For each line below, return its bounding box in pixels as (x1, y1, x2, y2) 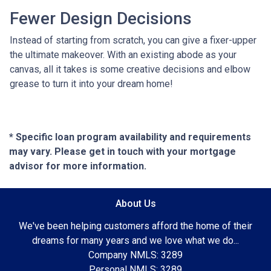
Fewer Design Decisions (10, 8, 196, 29)
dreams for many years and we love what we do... (32, 235, 239, 247)
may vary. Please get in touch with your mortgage (9, 146, 236, 158)
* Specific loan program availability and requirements (9, 131, 251, 143)
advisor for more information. (9, 160, 146, 172)
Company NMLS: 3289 (88, 249, 183, 261)
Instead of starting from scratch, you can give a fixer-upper (10, 34, 256, 47)
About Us (115, 198, 156, 210)
